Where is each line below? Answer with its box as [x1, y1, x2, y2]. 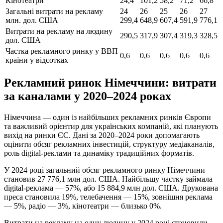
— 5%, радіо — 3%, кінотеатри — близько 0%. [4, 202, 162, 211]
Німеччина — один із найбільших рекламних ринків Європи [4, 113, 211, 122]
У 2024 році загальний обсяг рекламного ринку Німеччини [4, 166, 205, 175]
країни [5, 56, 30, 65]
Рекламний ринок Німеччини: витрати [4, 76, 217, 90]
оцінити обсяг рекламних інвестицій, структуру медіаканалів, [4, 140, 215, 149]
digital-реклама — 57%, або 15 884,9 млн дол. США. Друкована [4, 184, 218, 193]
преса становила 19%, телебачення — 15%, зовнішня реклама [4, 193, 213, 202]
